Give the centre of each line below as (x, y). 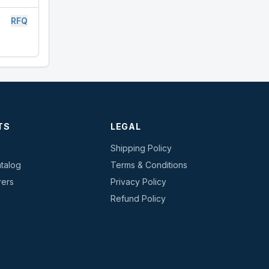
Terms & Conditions (149, 165)
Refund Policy (138, 198)
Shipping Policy (141, 148)
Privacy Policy (138, 182)
